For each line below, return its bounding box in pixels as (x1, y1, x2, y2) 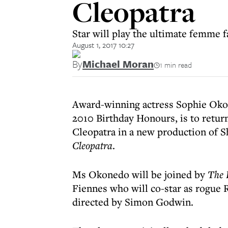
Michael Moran (82, 56, 154, 71)
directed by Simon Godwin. (72, 195, 193, 209)
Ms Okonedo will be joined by (72, 167, 208, 181)
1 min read (160, 59, 192, 70)
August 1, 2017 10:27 (72, 39, 134, 50)
